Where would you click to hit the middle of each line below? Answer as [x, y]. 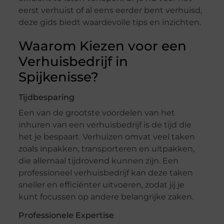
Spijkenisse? [58, 77]
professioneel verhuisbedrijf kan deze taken [105, 173]
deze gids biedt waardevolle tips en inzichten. [109, 22]
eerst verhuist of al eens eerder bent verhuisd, [110, 10]
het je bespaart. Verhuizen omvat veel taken [106, 137]
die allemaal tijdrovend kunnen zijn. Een [98, 161]
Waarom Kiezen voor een [102, 46]
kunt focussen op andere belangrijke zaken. [106, 197]
